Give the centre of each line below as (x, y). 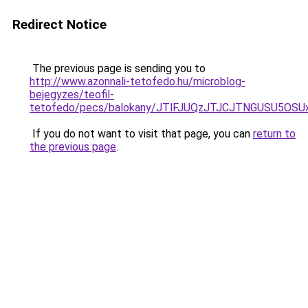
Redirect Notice (59, 24)
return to (274, 134)
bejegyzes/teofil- (72, 95)
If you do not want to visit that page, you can (141, 134)
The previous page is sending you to (118, 68)
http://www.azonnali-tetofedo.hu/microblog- (137, 81)
